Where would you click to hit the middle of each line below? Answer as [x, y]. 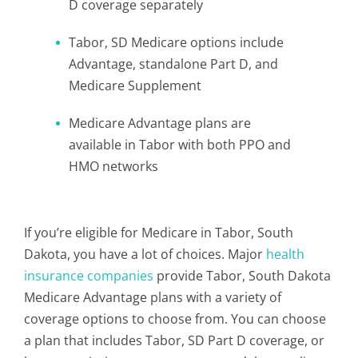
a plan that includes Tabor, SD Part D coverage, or [174, 340]
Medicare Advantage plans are [160, 123]
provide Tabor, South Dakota [242, 276]
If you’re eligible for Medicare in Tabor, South [159, 233]
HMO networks [113, 166]
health [285, 254]
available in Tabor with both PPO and [180, 145]
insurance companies [89, 276]
